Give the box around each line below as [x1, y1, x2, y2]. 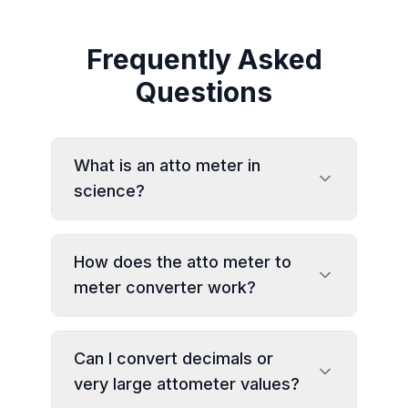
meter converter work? [74, 278, 256, 297]
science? [74, 181, 145, 200]
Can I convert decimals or [74, 349, 273, 368]
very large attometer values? [74, 374, 300, 393]
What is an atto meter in [74, 156, 260, 175]
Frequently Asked [86, 43, 322, 76]
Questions [136, 76, 272, 108]
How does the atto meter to [74, 252, 291, 271]
